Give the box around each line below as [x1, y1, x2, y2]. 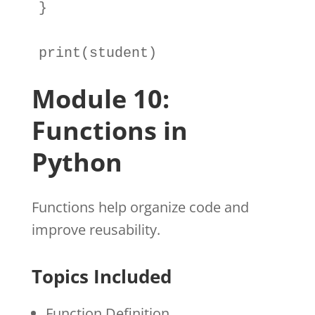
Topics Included [31, 263, 172, 289]
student [89, 44, 148, 61]
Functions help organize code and [31, 197, 249, 217]
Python [31, 144, 122, 179]
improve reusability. [31, 219, 160, 239]
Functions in [31, 112, 188, 148]
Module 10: [31, 81, 169, 116]
